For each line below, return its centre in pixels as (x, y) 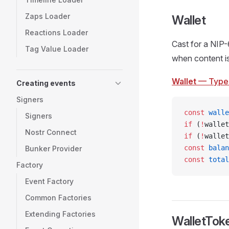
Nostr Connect (51, 132)
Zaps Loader (48, 16)
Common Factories (58, 198)
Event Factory (49, 181)
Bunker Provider (53, 148)
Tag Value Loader (57, 49)
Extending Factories (60, 214)
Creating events (46, 83)
